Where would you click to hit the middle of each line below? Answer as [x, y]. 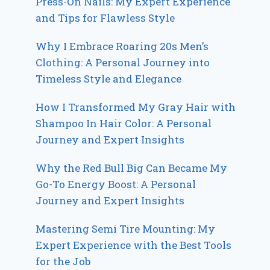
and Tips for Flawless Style [105, 17]
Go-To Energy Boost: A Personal [116, 184]
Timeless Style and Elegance [109, 78]
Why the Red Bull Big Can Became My [132, 168]
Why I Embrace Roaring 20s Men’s [122, 46]
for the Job [63, 261]
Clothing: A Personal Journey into [123, 62]
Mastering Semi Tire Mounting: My [126, 228]
